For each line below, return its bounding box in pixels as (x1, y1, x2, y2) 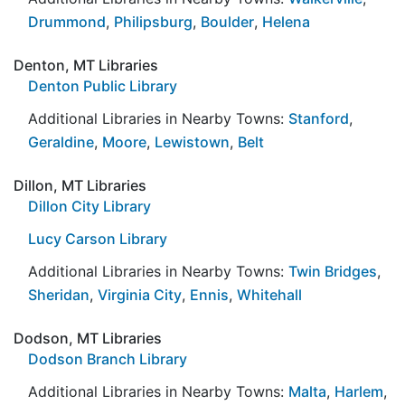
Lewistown (155, 132, 230, 151)
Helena (262, 12, 310, 31)
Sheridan (28, 285, 89, 304)
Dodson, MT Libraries (14, 328, 162, 347)
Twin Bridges (288, 261, 377, 280)
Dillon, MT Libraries (14, 175, 146, 194)
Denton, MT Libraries (14, 55, 158, 74)
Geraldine (28, 132, 94, 151)
